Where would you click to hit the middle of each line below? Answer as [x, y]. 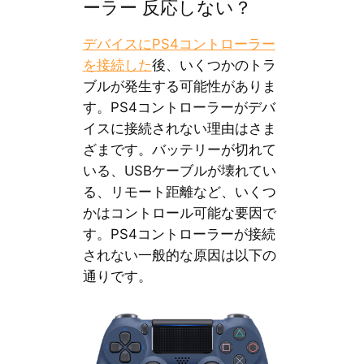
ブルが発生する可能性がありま [179, 86]
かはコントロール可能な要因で [179, 212]
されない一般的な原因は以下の [179, 255]
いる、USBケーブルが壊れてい [179, 170]
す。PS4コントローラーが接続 [179, 234]
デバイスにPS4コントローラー [179, 43]
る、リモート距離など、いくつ [179, 191]
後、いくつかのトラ [214, 65]
